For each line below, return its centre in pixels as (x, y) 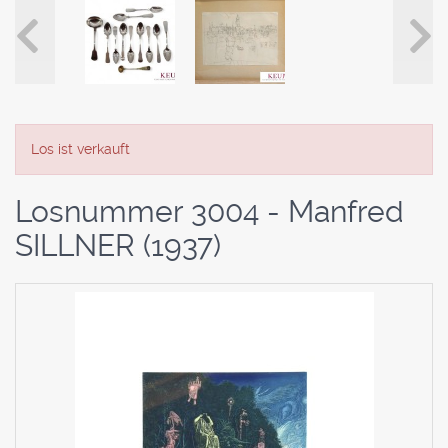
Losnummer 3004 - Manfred (209, 212)
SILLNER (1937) (118, 246)
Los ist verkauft (80, 149)
